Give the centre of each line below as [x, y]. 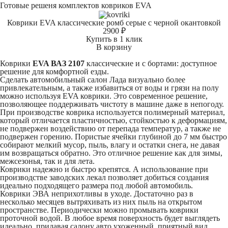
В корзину [114, 47]
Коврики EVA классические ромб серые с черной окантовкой [114, 22]
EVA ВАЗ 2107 [59, 63]
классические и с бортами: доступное [151, 63]
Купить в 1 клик [114, 39]
